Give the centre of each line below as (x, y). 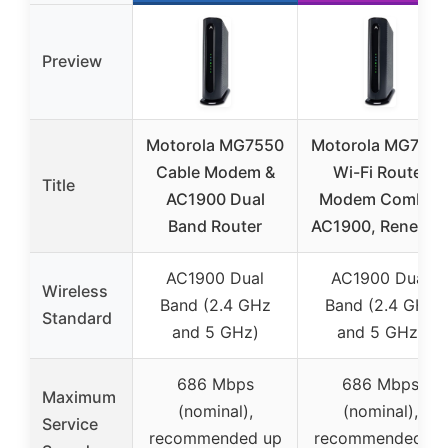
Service (70, 423)
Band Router (215, 225)
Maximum (79, 396)
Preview (72, 60)
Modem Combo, (380, 198)
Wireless (75, 290)
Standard (77, 317)
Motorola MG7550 (215, 144)
